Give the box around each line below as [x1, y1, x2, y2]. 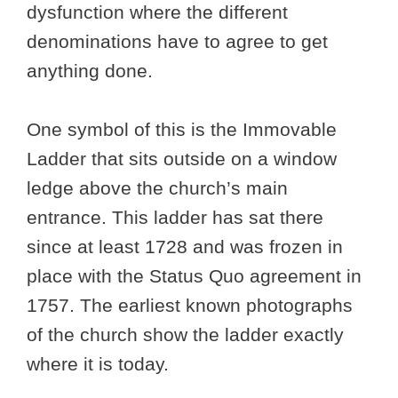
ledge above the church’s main [27, 178, 288, 199]
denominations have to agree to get [27, 31, 328, 52]
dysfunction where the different [27, 2, 288, 23]
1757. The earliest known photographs [27, 295, 353, 316]
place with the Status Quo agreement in [27, 266, 362, 287]
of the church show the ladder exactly [27, 324, 344, 346]
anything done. [27, 60, 153, 82]
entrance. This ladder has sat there [27, 207, 323, 228]
